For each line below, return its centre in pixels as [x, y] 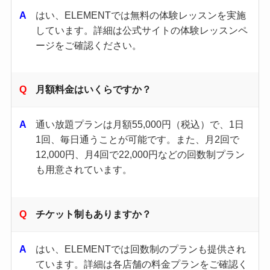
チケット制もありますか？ [94, 214]
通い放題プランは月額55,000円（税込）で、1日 [140, 124]
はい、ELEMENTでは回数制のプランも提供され [141, 249]
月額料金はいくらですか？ [94, 89]
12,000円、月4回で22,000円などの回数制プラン [140, 155]
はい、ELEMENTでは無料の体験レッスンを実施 [141, 15]
